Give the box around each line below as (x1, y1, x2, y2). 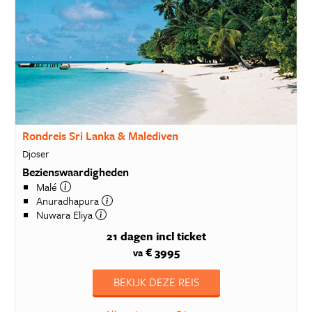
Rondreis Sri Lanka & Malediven (22, 127, 178, 144)
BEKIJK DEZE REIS (113, 274, 199, 290)
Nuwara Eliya (36, 206, 95, 222)
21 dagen (106, 228, 153, 244)
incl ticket (155, 228, 206, 244)
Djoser (22, 146, 49, 161)
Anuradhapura (36, 192, 102, 208)
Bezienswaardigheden (22, 163, 129, 180)
